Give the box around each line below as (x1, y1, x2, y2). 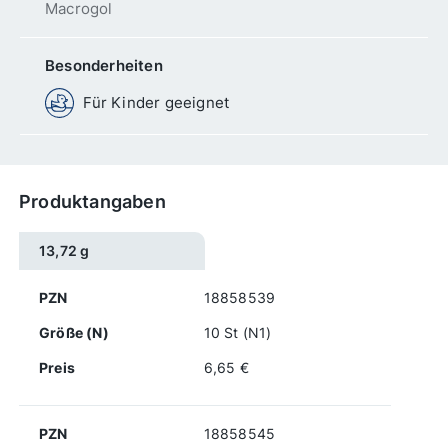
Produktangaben (19, 190, 166, 212)
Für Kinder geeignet (83, 93, 230, 113)
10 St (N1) (203, 323, 272, 341)
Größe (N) (39, 323, 109, 341)
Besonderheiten (45, 56, 163, 76)
